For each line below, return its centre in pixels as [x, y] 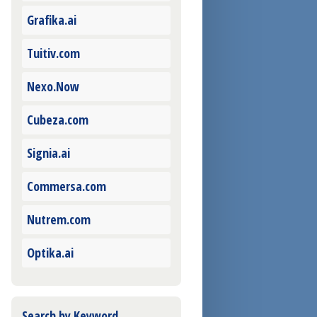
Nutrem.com [59, 220]
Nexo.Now [53, 87]
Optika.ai [50, 253]
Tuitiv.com [53, 53]
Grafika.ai [52, 20]
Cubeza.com [58, 120]
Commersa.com [67, 186]
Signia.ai [48, 153]
